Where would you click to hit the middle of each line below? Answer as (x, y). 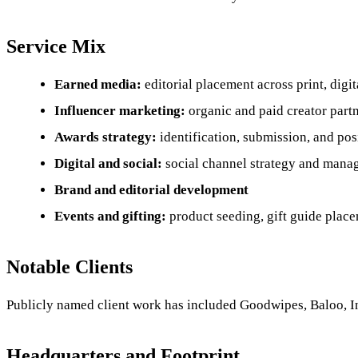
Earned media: (98, 84)
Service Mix (56, 46)
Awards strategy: (105, 137)
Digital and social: (108, 163)
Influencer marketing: (120, 110)
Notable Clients (70, 267)
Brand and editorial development (151, 189)
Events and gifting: (110, 216)
